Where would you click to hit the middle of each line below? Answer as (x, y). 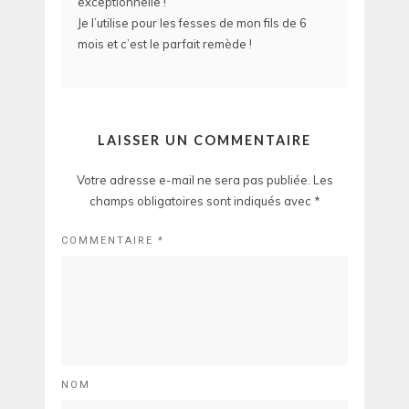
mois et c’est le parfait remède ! (165, 43)
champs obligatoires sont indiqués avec (201, 201)
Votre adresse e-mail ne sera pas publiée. (193, 180)
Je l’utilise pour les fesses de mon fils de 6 (192, 22)
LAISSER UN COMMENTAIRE (204, 141)
